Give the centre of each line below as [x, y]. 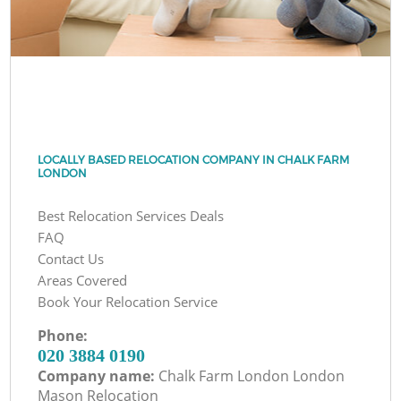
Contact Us [71, 258]
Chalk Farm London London [252, 375]
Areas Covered [83, 280]
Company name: [98, 375]
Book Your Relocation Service [128, 301]
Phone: [63, 335]
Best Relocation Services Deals [131, 215]
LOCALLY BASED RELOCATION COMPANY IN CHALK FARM [194, 159]
